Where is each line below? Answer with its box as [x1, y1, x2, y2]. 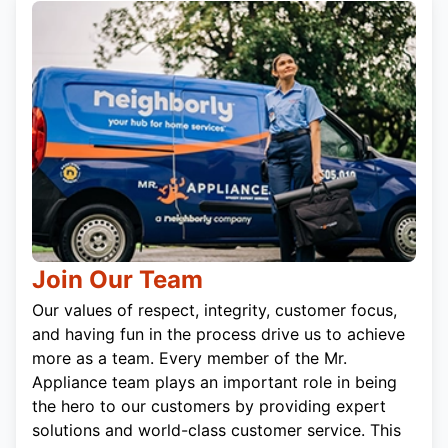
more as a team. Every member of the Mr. [32, 347, 347, 368]
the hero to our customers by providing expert [32, 395, 386, 416]
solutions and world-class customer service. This [32, 419, 401, 440]
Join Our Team [32, 264, 203, 294]
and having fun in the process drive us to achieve [32, 323, 405, 344]
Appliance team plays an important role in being [32, 371, 397, 392]
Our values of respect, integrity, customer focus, [32, 299, 397, 320]
